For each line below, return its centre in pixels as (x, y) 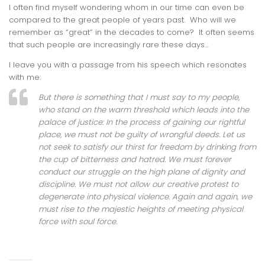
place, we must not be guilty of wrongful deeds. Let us (142, 135)
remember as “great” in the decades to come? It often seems (132, 32)
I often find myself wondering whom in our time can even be (127, 7)
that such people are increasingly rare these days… (109, 44)
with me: (25, 77)
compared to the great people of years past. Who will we (122, 20)
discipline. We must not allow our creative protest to (138, 185)
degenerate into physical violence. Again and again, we (145, 197)
